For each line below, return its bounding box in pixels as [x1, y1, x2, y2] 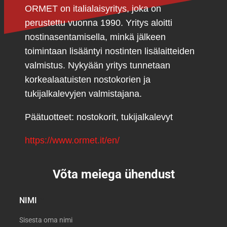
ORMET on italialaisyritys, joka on [25, 3, 162, 14]
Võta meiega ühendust [52, 167, 175, 181]
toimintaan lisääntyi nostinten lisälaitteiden [25, 46, 195, 56]
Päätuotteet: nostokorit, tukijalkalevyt [25, 111, 173, 122]
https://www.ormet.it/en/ [25, 135, 120, 145]
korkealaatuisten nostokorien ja [25, 74, 151, 85]
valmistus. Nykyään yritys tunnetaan [25, 60, 171, 70]
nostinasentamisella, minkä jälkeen [25, 31, 166, 42]
